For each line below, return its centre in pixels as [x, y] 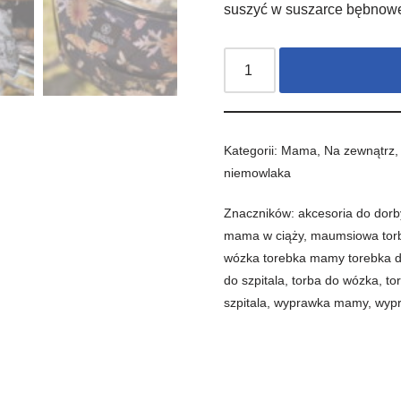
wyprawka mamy [321, 303]
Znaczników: [261, 213]
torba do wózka [336, 280]
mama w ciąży [264, 235]
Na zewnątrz [360, 150]
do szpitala [255, 280]
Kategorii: [253, 150]
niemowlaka [258, 173]
